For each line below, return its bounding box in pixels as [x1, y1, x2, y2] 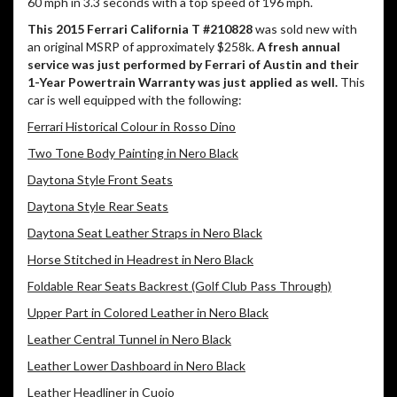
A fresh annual [257, 39, 340, 55]
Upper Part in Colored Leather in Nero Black [27, 305, 269, 321]
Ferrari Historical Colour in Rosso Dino [27, 119, 236, 135]
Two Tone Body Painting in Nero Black [27, 145, 238, 161]
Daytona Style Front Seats [27, 172, 173, 188]
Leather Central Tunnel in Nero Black [27, 331, 231, 347]
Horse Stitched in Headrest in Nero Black [27, 252, 253, 268]
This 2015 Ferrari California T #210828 [27, 21, 253, 37]
